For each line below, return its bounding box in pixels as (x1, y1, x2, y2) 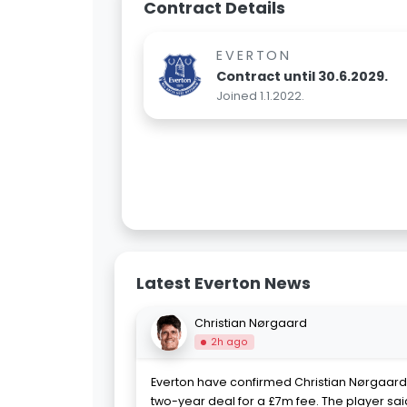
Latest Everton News (136, 272, 311, 295)
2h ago (211, 334, 249, 349)
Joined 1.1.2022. (216, 88, 304, 104)
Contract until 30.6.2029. (216, 67, 388, 86)
